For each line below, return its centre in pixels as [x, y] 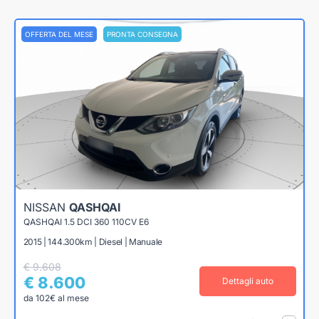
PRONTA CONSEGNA [142, 35]
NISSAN [46, 207]
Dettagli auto [247, 281]
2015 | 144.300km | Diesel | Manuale [93, 241]
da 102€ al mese [56, 298]
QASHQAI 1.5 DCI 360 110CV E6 [86, 221]
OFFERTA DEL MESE [59, 35]
